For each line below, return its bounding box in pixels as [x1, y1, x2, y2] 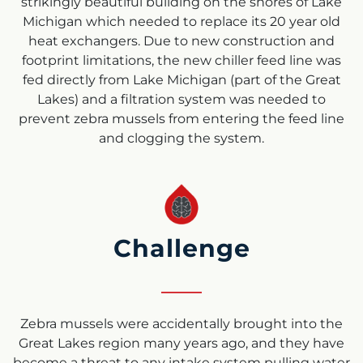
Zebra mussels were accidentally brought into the [20, 316, 343, 332]
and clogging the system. [99, 130, 264, 146]
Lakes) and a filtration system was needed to [37, 92, 326, 107]
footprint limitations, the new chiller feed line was [22, 53, 341, 68]
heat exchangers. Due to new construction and [28, 33, 335, 49]
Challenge [113, 233, 250, 264]
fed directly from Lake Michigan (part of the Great [22, 72, 341, 88]
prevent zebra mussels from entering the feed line [19, 111, 344, 126]
